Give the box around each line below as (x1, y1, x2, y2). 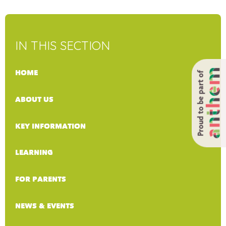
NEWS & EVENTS (15, 201, 74, 210)
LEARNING (15, 148, 53, 157)
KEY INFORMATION (15, 122, 86, 131)
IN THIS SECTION (15, 37, 110, 53)
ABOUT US (15, 95, 53, 104)
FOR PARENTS (15, 175, 66, 184)
